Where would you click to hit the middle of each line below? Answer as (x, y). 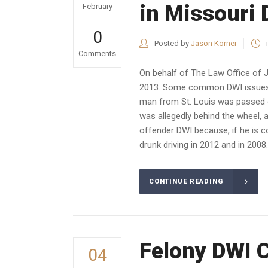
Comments (97, 54)
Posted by (172, 43)
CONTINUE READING (186, 182)
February (97, 6)
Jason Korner (214, 43)
